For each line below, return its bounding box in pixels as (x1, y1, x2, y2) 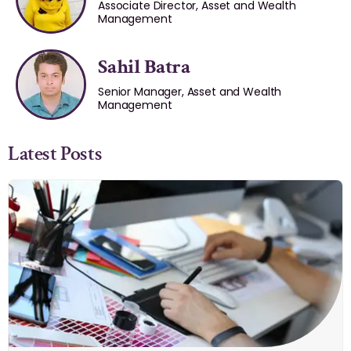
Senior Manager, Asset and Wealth (98, 83, 282, 100)
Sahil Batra (98, 52, 191, 80)
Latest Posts (8, 139, 103, 167)
